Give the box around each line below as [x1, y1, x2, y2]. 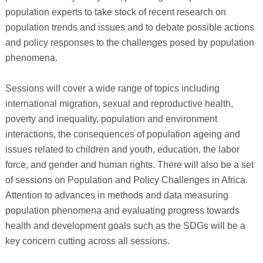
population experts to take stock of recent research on [5, 6, 226, 17]
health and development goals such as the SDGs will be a [5, 220, 245, 231]
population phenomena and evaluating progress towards [5, 205, 240, 215]
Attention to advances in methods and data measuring [5, 190, 228, 200]
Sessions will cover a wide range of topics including [5, 83, 220, 93]
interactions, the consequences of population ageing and [5, 129, 240, 139]
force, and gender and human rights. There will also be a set [5, 159, 254, 170]
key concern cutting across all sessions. [5, 235, 170, 246]
